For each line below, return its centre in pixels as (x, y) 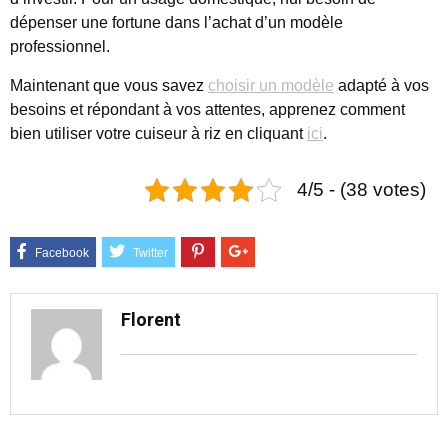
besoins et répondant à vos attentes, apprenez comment (207, 110)
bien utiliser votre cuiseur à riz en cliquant (158, 134)
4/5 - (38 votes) (361, 190)
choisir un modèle (271, 86)
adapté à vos (381, 86)
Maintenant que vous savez (109, 86)
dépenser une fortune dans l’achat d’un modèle (176, 23)
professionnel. (60, 47)
